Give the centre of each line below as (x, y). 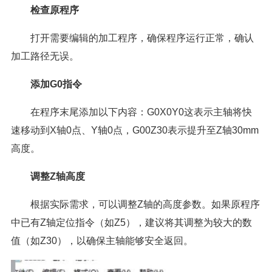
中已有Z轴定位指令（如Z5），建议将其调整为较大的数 (131, 223)
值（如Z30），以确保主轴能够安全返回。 (102, 241)
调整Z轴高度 (58, 177)
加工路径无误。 (45, 56)
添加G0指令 (56, 84)
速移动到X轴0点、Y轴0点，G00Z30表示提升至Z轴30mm (135, 131)
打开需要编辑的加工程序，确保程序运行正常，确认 (142, 38)
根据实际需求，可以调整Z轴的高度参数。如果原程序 (145, 205)
